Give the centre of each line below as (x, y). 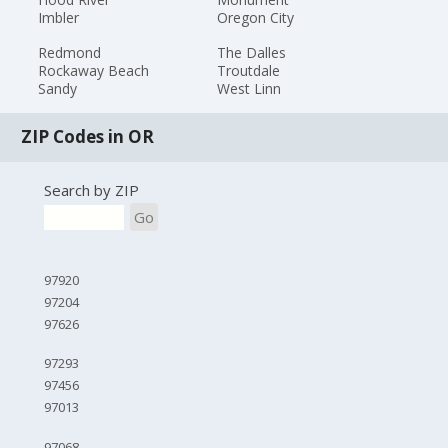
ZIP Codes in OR (88, 137)
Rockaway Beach (94, 70)
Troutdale (248, 70)
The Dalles (251, 52)
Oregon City (255, 18)
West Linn (248, 88)
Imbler (59, 18)
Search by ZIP (91, 189)
